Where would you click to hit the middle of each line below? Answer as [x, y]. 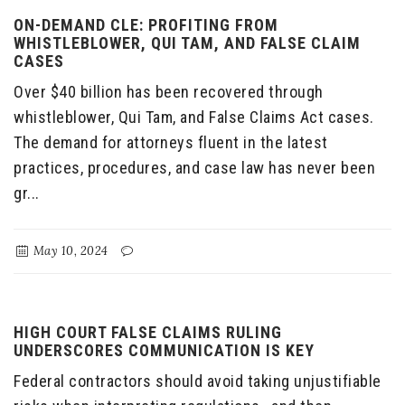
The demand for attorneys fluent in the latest [171, 143]
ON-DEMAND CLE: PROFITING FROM [146, 25]
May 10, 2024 [69, 251]
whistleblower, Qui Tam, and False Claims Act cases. [194, 118]
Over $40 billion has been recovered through [169, 92]
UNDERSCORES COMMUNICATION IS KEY [164, 351]
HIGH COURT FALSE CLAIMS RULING [148, 333]
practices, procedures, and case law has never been [194, 168]
